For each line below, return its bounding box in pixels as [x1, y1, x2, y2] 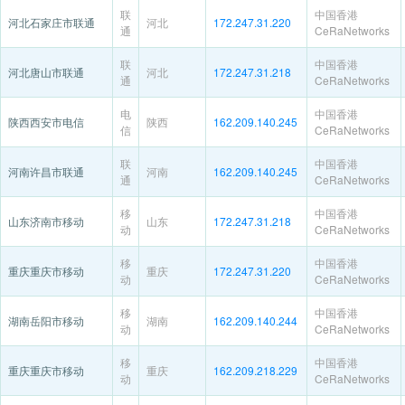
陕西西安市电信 [8, 114, 84, 129]
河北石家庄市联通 [8, 14, 95, 30]
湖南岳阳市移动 [8, 313, 84, 328]
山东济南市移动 [8, 213, 84, 229]
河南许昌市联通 [8, 164, 84, 179]
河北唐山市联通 [8, 64, 84, 80]
